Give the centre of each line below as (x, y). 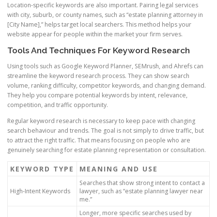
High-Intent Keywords (40, 191)
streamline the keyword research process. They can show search (98, 76)
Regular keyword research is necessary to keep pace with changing (101, 121)
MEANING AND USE (119, 169)
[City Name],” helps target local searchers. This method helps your (99, 25)
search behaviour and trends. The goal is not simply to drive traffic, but (106, 130)
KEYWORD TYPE (42, 169)
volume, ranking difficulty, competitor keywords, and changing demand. (107, 85)
